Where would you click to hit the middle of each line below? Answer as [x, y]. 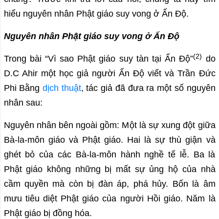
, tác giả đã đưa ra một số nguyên [148, 88]
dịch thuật [62, 88]
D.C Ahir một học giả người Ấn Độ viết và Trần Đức [109, 74]
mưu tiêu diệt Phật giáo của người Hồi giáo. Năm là [109, 199]
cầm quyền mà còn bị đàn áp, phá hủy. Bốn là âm [109, 184]
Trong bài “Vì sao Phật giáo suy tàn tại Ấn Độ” [99, 59]
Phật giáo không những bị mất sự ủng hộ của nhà [109, 169]
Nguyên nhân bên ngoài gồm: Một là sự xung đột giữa [109, 125]
